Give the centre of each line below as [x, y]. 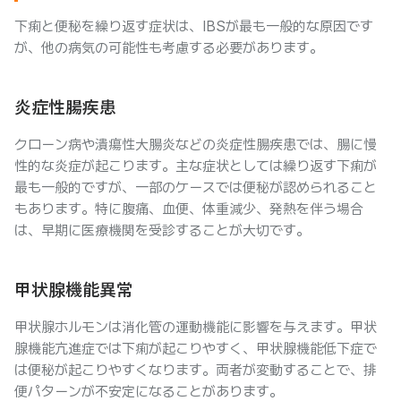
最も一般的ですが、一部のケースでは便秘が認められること [196, 188]
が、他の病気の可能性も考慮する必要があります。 [169, 48]
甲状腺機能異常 [74, 290]
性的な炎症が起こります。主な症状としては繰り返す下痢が [196, 166]
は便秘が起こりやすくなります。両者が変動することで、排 [196, 370]
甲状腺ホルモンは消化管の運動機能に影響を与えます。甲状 [196, 327]
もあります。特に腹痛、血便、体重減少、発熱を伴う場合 [189, 209]
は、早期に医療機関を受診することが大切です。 [162, 230]
